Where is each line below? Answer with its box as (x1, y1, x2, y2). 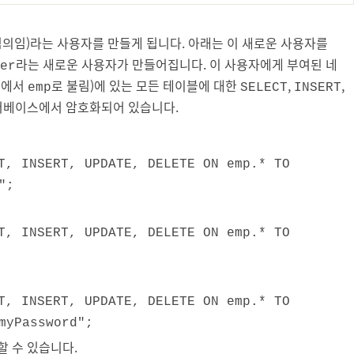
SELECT (240, 80, 288, 95)
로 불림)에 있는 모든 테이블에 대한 (51, 75, 240, 95)
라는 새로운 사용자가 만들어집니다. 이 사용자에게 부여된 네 (16, 54, 337, 73)
